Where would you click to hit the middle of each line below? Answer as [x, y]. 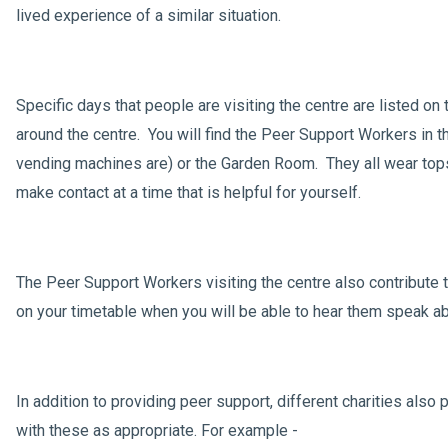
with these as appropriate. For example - [157, 430]
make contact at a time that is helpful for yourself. [188, 192]
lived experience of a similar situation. [152, 15]
